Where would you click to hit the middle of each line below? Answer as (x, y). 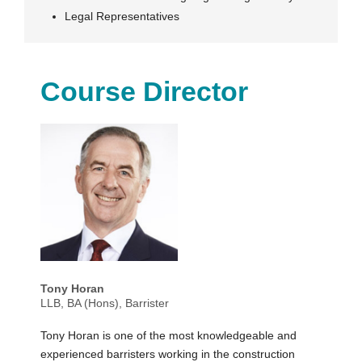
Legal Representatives (122, 17)
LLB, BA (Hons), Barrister (105, 303)
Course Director (144, 92)
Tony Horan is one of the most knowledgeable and (168, 336)
